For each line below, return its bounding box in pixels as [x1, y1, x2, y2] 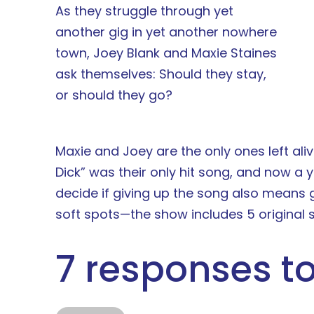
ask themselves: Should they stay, [55, 65, 266, 83]
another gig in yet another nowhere [55, 23, 277, 41]
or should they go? [55, 86, 172, 104]
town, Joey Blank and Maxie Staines [55, 44, 277, 62]
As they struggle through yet [55, 2, 233, 20]
